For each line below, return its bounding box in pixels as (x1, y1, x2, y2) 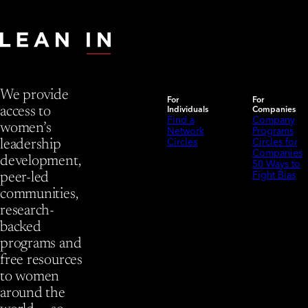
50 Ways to (252, 155, 300, 173)
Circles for (252, 133, 298, 151)
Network (166, 122, 204, 140)
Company (252, 111, 295, 129)
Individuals (166, 102, 208, 117)
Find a (166, 111, 195, 129)
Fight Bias (252, 166, 296, 184)
